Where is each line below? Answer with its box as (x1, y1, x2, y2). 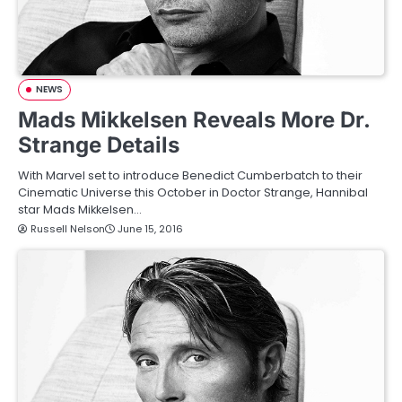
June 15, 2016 (118, 222, 183, 236)
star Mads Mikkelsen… (18, 201, 142, 218)
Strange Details (18, 132, 179, 158)
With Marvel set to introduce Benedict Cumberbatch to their (18, 167, 363, 184)
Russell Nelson (31, 222, 105, 236)
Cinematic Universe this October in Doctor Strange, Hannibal (18, 184, 368, 201)
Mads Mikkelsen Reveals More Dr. (18, 107, 370, 133)
